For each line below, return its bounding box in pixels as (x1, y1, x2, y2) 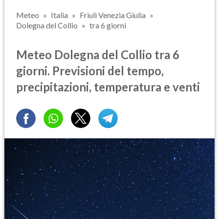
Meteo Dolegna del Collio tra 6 (16, 47, 179, 62)
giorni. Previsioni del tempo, (16, 63, 164, 78)
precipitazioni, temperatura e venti (16, 79, 200, 94)
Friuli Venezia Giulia (80, 10, 146, 20)
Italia (51, 10, 68, 20)
